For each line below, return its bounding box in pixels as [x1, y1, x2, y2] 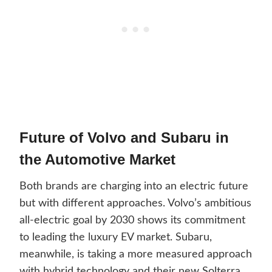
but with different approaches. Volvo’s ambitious [19, 198, 251, 209]
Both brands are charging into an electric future [19, 181, 248, 192]
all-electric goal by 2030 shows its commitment [19, 215, 245, 226]
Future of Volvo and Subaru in [19, 129, 229, 146]
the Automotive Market [19, 151, 175, 168]
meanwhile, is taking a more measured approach [19, 249, 252, 260]
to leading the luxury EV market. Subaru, [19, 232, 212, 243]
